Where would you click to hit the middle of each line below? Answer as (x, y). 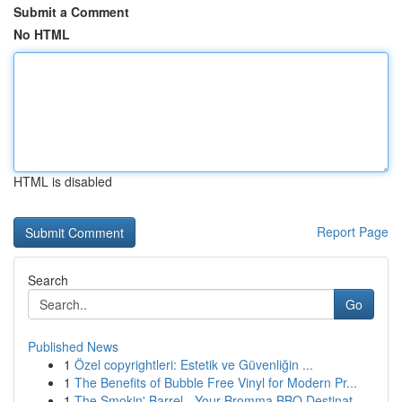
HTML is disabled (63, 181)
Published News (73, 346)
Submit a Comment (71, 12)
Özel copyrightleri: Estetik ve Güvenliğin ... (194, 364)
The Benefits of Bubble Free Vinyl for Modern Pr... (216, 382)
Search (48, 280)
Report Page (353, 232)
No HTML (42, 34)
